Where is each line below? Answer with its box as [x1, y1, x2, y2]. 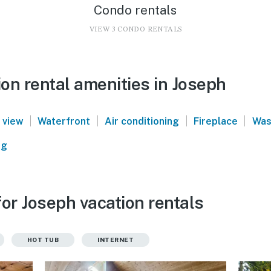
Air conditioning [105, 115, 180, 127]
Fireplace [193, 115, 238, 127]
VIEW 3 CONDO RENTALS [89, 25, 182, 33]
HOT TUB [27, 235, 59, 243]
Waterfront [38, 115, 91, 127]
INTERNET [97, 235, 134, 243]
